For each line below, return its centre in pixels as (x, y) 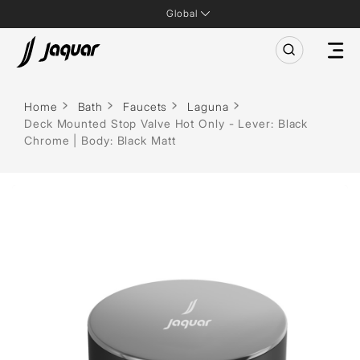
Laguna (208, 106)
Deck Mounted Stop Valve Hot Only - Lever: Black (166, 123)
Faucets (145, 106)
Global (182, 13)
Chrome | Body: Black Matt (100, 140)
